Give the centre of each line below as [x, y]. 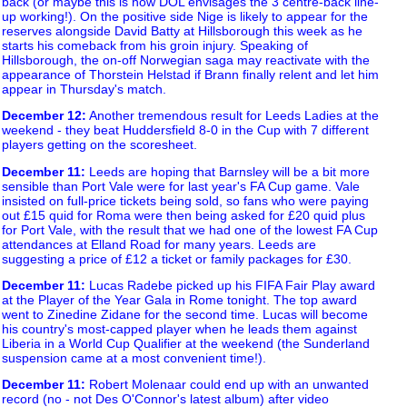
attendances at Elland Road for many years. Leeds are [159, 244]
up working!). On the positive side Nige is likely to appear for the [185, 16]
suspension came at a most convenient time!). [134, 357]
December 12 [42, 116]
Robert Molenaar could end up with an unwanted [227, 385]
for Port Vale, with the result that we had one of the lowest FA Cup [190, 229]
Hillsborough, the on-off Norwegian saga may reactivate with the [186, 60]
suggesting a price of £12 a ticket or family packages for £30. [177, 258]
